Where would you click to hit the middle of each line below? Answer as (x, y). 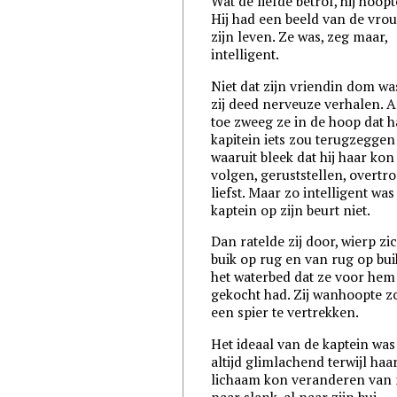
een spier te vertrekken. (285, 312)
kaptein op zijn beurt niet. (291, 210)
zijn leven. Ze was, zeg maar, (300, 37)
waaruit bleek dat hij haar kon (303, 156)
